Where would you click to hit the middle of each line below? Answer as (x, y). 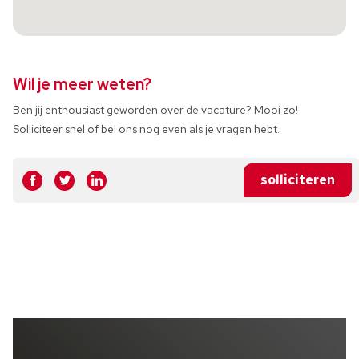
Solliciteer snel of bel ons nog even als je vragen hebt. (146, 129)
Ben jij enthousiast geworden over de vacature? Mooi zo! (155, 110)
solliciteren (298, 180)
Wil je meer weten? (82, 84)
